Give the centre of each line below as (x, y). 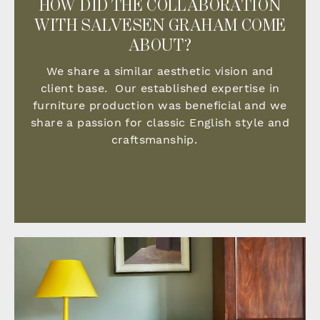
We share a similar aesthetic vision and (160, 71)
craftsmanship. (160, 140)
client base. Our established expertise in (160, 89)
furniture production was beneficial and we (160, 106)
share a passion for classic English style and (160, 123)
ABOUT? (160, 46)
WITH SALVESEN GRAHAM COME (160, 26)
